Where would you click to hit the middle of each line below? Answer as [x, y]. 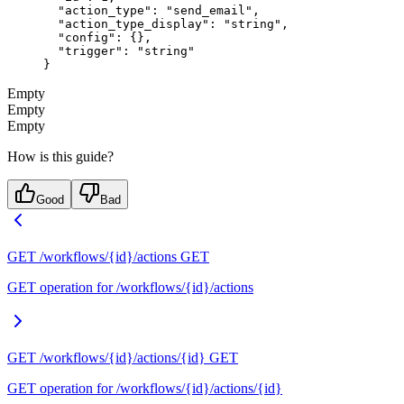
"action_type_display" [126, 23]
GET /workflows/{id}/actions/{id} [106, 357]
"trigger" [83, 50]
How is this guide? [60, 156]
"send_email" [209, 10]
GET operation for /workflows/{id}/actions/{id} [145, 388]
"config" [79, 37]
